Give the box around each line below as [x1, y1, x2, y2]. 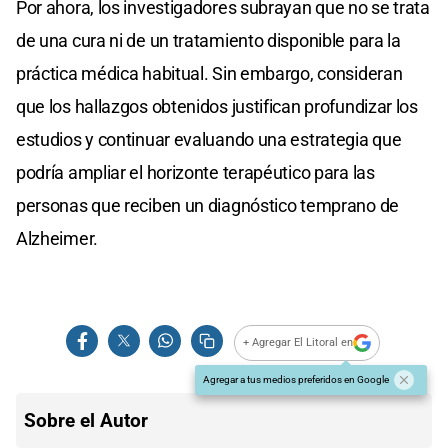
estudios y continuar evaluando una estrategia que [16, 128, 402, 150]
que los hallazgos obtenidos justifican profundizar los [16, 95, 418, 117]
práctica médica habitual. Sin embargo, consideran [16, 62, 403, 84]
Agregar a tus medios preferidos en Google [203, 373, 389, 385]
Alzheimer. [16, 227, 98, 249]
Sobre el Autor [24, 408, 148, 432]
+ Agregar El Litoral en [243, 336, 354, 350]
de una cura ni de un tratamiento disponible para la [16, 29, 401, 51]
